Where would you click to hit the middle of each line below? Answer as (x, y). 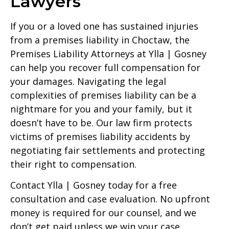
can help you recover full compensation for (105, 67)
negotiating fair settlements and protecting (108, 150)
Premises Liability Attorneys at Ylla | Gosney (108, 53)
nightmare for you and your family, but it (101, 109)
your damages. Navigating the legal (88, 81)
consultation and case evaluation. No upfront (110, 199)
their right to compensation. (73, 164)
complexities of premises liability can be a (103, 95)
